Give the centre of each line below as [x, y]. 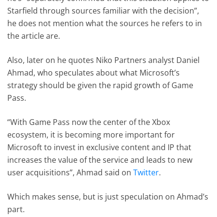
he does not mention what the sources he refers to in [105, 23]
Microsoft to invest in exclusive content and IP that [100, 147]
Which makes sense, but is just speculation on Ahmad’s [108, 196]
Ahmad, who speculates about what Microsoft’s [94, 72]
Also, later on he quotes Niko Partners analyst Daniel [104, 60]
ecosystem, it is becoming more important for [91, 134]
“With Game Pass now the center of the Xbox [89, 122]
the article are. [34, 36]
